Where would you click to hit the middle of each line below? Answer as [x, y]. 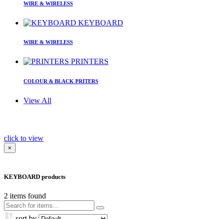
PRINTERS [90, 62]
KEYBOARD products [35, 176]
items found [27, 196]
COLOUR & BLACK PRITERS [61, 81]
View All [37, 101]
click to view [24, 138]
